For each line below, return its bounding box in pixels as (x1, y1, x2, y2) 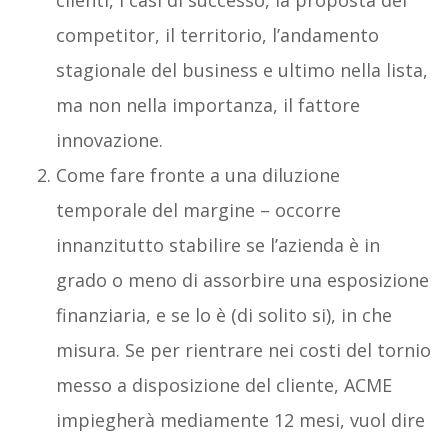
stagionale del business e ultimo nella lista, (55, 57, 428, 82)
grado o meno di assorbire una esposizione (55, 267, 429, 292)
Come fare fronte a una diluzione (55, 162, 340, 187)
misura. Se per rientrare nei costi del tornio (55, 337, 431, 362)
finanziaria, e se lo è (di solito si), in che (55, 302, 392, 327)
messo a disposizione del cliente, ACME (55, 372, 392, 397)
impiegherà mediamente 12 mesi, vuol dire (55, 407, 425, 432)
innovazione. (55, 127, 163, 152)
